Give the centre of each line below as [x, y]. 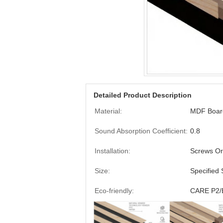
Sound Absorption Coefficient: [141, 131]
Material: [108, 111]
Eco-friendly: [114, 191]
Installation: [112, 151]
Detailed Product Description [143, 95]
